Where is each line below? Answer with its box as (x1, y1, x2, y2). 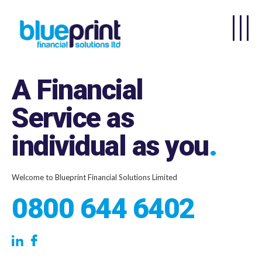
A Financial (12, 73, 143, 106)
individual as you (12, 129, 209, 163)
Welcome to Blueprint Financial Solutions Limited (12, 172, 177, 182)
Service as (12, 101, 133, 135)
